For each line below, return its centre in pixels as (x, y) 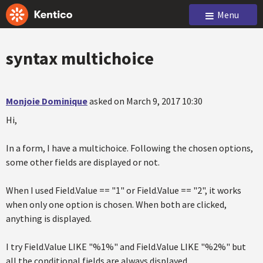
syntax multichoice (80, 58)
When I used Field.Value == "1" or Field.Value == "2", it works (124, 190)
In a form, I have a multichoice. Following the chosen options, (129, 148)
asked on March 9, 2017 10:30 (146, 101)
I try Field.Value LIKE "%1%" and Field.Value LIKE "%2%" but (126, 247)
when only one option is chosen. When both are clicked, (116, 204)
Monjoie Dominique (47, 101)
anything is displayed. (49, 218)
